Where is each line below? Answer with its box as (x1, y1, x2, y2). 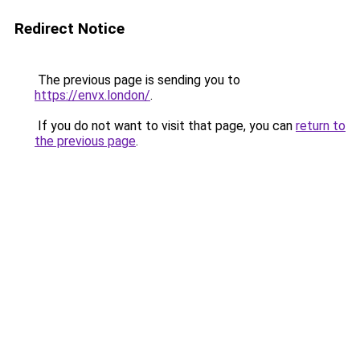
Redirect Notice (14, 19, 125, 38)
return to (296, 118, 346, 133)
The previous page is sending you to (35, 72, 240, 88)
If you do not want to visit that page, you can (35, 118, 296, 133)
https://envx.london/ (35, 88, 150, 103)
